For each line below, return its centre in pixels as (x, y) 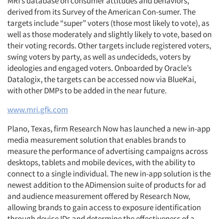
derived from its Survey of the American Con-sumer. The (101, 12)
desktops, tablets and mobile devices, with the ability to (101, 162)
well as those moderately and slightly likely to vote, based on (109, 34)
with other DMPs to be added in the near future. (87, 90)
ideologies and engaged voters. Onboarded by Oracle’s (99, 68)
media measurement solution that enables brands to (97, 140)
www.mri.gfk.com (38, 109)
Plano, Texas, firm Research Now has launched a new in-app (109, 129)
